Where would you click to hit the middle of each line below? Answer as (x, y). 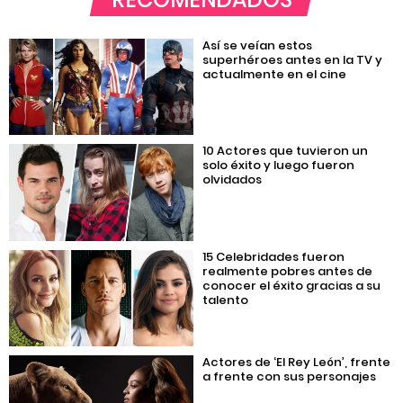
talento (226, 300)
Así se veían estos (258, 45)
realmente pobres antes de (288, 271)
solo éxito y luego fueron (279, 166)
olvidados (233, 180)
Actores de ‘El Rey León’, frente (297, 362)
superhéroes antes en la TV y (293, 60)
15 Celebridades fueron (274, 256)
